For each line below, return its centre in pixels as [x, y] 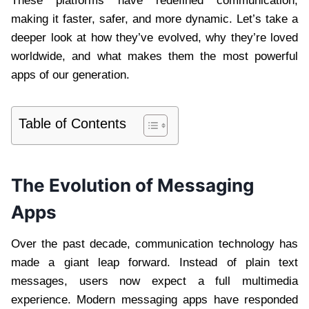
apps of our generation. [70, 74]
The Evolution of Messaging [132, 185]
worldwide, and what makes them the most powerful [154, 56]
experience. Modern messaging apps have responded [154, 299]
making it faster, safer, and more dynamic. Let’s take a [154, 19]
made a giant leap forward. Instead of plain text [154, 262]
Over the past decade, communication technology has [154, 243]
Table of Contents [72, 123]
